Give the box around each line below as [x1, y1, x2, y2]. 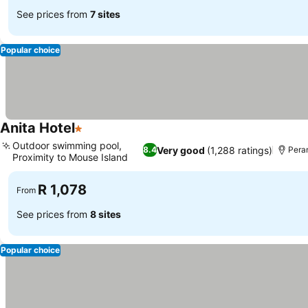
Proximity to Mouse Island [12, 151, 128, 163]
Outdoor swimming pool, [12, 140, 122, 151]
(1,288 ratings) [206, 144, 272, 156]
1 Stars [74, 129, 109, 142]
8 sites [90, 208, 121, 220]
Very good [156, 144, 205, 156]
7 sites [90, 8, 120, 20]
